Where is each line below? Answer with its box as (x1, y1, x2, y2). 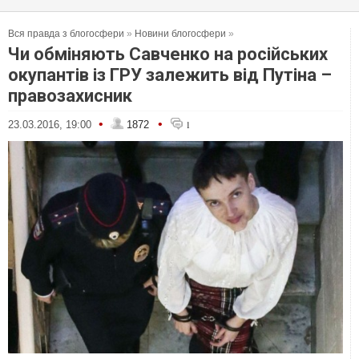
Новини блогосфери (135, 28, 226, 39)
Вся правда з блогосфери (8, 28, 124, 39)
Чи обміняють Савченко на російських (8, 44, 328, 64)
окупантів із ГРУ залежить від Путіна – (8, 65, 332, 85)
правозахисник (8, 86, 132, 106)
